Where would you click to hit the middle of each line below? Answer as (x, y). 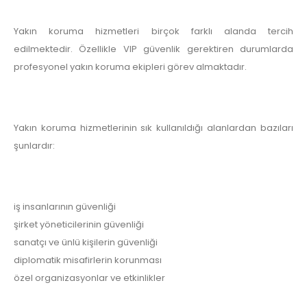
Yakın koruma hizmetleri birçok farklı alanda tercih (153, 31)
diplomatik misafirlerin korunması (88, 260)
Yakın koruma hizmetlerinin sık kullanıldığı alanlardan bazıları (153, 127)
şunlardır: (34, 145)
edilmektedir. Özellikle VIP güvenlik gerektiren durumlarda (153, 49)
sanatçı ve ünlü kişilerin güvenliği (86, 242)
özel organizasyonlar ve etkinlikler (89, 278)
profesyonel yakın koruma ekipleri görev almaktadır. (130, 66)
